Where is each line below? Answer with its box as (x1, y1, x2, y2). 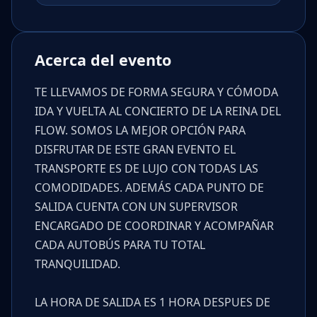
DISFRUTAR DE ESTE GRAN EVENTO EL (35, 141, 236, 157)
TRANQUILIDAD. (35, 255, 120, 272)
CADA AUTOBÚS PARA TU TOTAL (35, 236, 205, 253)
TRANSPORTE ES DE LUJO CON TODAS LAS (35, 160, 258, 176)
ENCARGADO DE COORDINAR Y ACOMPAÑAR (35, 217, 274, 234)
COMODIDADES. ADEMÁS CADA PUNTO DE (35, 179, 264, 195)
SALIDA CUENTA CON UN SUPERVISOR (35, 198, 238, 214)
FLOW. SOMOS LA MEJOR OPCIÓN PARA (35, 122, 246, 138)
